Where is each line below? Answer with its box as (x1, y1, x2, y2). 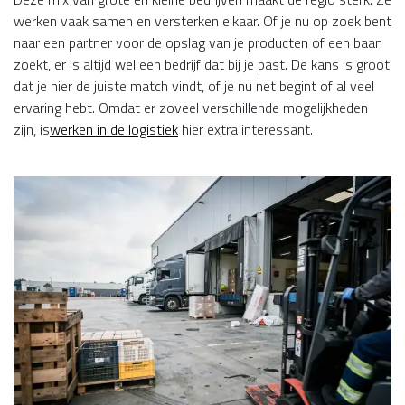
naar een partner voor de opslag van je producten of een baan (14, 32, 382, 53)
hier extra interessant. (178, 118, 313, 140)
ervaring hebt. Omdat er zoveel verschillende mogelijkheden (14, 97, 368, 118)
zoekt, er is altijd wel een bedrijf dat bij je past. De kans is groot (14, 53, 390, 75)
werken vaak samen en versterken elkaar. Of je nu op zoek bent (14, 10, 391, 32)
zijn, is (14, 118, 50, 140)
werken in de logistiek (50, 118, 178, 140)
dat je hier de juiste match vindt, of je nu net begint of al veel (14, 75, 374, 97)
